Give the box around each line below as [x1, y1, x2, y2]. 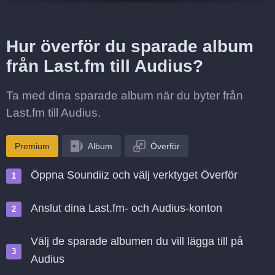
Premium [15, 141, 50, 151]
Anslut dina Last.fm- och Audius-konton [31, 202, 222, 214]
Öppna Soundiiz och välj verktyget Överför [31, 169, 238, 181]
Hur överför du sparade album [6, 37, 254, 56]
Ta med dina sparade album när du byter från [6, 89, 243, 102]
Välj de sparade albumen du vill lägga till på [31, 235, 243, 247]
